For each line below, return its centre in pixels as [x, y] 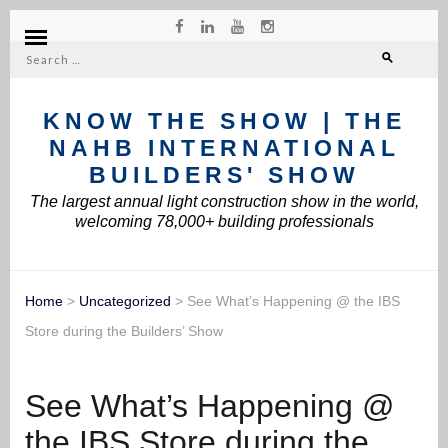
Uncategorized [125, 301]
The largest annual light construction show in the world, [224, 202]
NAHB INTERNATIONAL [224, 148]
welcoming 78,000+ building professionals [224, 222]
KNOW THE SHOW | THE [224, 121]
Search [55, 66]
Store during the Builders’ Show [124, 331]
